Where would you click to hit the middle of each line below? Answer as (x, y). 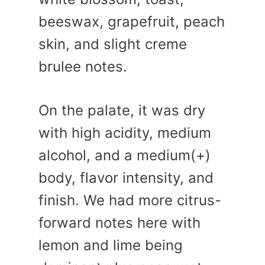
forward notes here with (119, 223)
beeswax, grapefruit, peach (132, 22)
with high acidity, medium (125, 133)
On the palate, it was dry (122, 111)
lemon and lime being (111, 245)
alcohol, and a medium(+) (125, 156)
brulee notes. (83, 67)
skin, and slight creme (113, 44)
